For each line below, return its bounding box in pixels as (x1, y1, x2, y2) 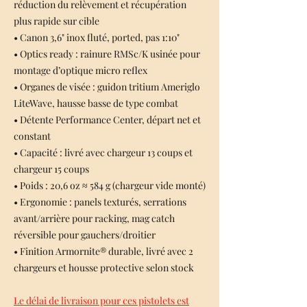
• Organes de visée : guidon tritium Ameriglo (14, 79, 200, 93)
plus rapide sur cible (14, 14, 99, 27)
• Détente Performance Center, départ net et (14, 112, 201, 126)
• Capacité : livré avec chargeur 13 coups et (14, 145, 193, 159)
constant (14, 129, 51, 143)
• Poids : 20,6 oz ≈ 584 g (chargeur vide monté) (14, 178, 206, 192)
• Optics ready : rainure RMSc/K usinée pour (14, 47, 200, 60)
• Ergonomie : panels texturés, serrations (14, 195, 186, 208)
